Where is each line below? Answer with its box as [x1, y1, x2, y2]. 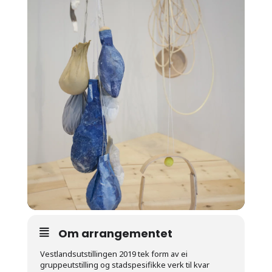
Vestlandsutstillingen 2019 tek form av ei [39, 248, 188, 260]
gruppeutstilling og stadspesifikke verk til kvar [39, 259, 209, 271]
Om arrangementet [58, 226, 172, 242]
